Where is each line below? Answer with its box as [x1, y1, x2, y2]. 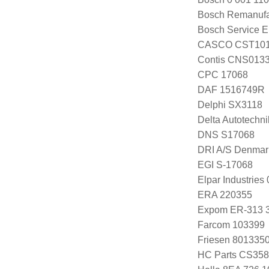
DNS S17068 [197, 129, 255, 140]
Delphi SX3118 [197, 99, 262, 110]
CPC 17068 [197, 69, 248, 80]
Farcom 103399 [197, 219, 265, 230]
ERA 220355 [197, 189, 252, 200]
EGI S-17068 [197, 159, 253, 170]
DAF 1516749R [197, 84, 265, 95]
